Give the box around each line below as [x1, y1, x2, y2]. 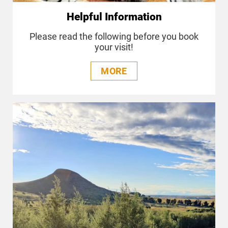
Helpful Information [66, 10, 162, 23]
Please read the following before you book [30, 31, 198, 42]
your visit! [95, 42, 133, 53]
